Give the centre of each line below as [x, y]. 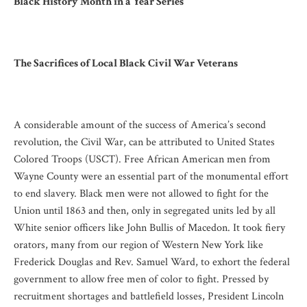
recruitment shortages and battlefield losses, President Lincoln [149, 296]
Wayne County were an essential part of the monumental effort [151, 176]
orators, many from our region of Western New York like [138, 245]
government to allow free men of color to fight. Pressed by [141, 279]
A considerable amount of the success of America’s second [140, 125]
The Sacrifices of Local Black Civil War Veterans [126, 63]
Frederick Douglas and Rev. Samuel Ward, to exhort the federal [152, 262]
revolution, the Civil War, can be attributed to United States [144, 142]
